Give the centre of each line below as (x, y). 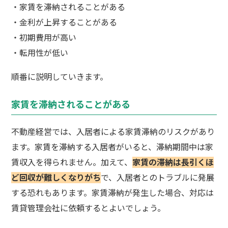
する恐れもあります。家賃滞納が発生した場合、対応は (113, 193)
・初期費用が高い (44, 37)
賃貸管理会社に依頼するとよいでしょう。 (89, 208)
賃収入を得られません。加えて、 (72, 162)
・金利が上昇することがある (64, 22)
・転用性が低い (40, 53)
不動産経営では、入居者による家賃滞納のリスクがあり (113, 132)
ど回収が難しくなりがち (56, 177)
